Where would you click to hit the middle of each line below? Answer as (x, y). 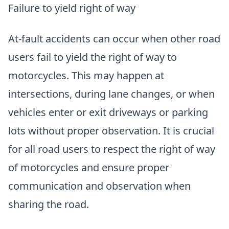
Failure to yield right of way (72, 8)
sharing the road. (49, 204)
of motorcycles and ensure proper (89, 168)
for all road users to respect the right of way (112, 149)
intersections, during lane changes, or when (111, 94)
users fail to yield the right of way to (93, 57)
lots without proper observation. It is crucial (111, 131)
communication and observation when (99, 186)
